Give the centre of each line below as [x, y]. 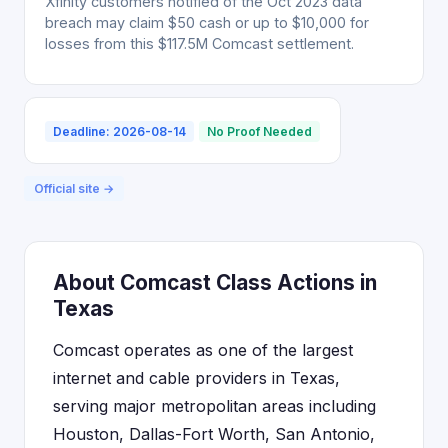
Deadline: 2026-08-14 [119, 131]
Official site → [74, 188]
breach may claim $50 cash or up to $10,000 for [207, 22]
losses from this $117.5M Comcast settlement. [199, 43]
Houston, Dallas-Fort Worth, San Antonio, [214, 434]
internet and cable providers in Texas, [196, 378]
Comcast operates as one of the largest [203, 350]
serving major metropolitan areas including [214, 406]
